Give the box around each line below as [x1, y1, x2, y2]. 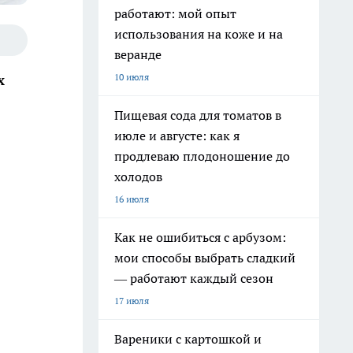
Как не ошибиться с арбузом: [114, 229, 286, 245]
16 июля [114, 193, 149, 205]
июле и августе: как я [114, 128, 240, 143]
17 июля [114, 295, 149, 307]
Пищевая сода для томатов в [114, 107, 281, 123]
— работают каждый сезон [114, 270, 273, 286]
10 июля [114, 71, 149, 83]
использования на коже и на [114, 26, 283, 42]
